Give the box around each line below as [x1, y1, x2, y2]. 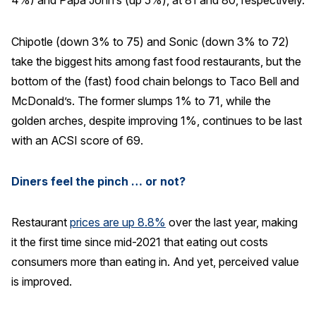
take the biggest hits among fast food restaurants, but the [11, 54, 301, 68]
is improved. [11, 274, 72, 289]
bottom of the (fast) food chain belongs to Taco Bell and [11, 73, 299, 88]
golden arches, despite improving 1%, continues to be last [11, 113, 302, 128]
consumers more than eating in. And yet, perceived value [11, 255, 299, 269]
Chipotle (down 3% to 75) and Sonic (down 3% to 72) [11, 34, 289, 49]
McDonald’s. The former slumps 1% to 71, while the [11, 93, 271, 108]
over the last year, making [166, 215, 298, 230]
